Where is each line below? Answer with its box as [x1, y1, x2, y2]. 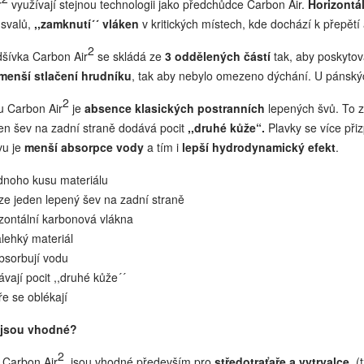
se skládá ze [93, 48, 165, 64]
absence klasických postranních [84, 100, 265, 116]
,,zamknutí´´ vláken [30, 15, 139, 32]
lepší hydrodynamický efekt [181, 139, 336, 155]
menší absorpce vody [24, 139, 144, 155]
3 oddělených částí [164, 48, 271, 64]
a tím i [143, 139, 182, 155]
